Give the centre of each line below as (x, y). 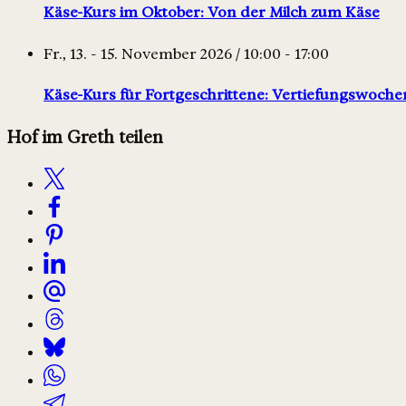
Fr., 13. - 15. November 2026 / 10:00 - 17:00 (186, 53)
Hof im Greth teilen (85, 138)
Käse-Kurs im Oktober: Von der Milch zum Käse (212, 13)
